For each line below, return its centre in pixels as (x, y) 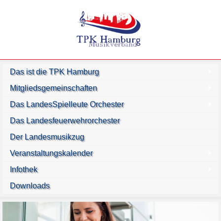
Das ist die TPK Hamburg (55, 72)
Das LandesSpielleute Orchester (67, 105)
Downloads (30, 186)
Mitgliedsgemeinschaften (54, 88)
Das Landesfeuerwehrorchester (65, 121)
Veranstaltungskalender (51, 153)
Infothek (24, 170)
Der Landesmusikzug (47, 137)
